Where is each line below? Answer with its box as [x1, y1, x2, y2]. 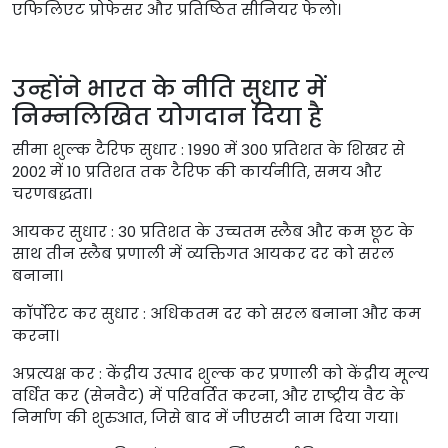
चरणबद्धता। [12, 183, 92, 204]
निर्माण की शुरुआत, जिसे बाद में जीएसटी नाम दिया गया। [12, 407, 398, 428]
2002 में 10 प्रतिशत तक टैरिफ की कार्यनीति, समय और [12, 161, 382, 182]
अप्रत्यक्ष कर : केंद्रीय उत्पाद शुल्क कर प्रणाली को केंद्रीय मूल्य [12, 363, 429, 384]
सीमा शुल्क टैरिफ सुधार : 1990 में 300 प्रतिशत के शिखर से [12, 139, 405, 160]
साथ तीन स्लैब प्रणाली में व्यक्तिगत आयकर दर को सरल [12, 243, 394, 264]
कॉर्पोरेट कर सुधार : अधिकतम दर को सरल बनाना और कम [12, 303, 421, 324]
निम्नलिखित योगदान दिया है [12, 100, 323, 133]
